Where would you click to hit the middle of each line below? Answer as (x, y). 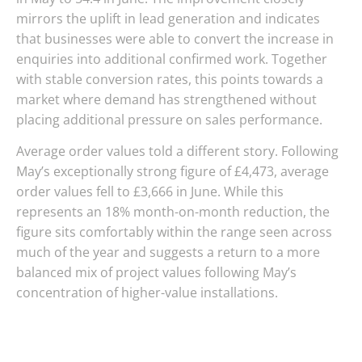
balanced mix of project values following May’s (156, 273)
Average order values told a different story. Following (177, 152)
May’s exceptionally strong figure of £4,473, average (173, 172)
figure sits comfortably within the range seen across (174, 232)
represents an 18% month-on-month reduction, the (173, 212)
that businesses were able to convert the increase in (175, 38)
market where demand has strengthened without (166, 99)
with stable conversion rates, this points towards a (170, 79)
